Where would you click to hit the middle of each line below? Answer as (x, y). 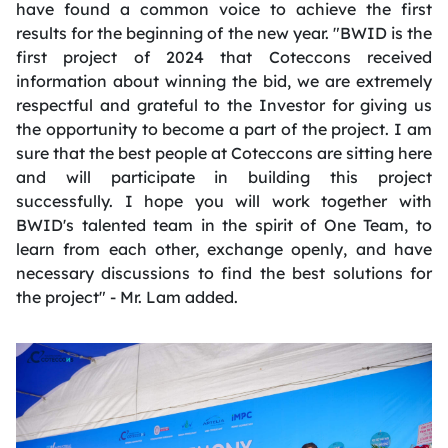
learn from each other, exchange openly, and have (224, 248)
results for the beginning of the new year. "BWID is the (224, 32)
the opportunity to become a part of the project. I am (224, 128)
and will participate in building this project (224, 176)
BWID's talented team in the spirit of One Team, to (224, 224)
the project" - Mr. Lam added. (128, 296)
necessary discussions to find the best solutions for (224, 272)
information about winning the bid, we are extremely (224, 80)
